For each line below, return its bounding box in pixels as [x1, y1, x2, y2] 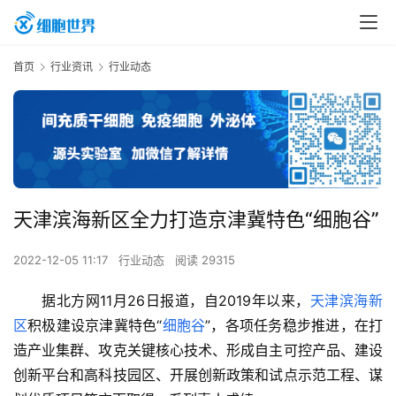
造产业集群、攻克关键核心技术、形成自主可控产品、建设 [13, 341, 383, 360]
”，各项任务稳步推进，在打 [205, 316, 384, 335]
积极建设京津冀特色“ [27, 316, 163, 335]
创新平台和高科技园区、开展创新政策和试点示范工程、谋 [13, 366, 383, 385]
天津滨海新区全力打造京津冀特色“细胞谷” [13, 208, 379, 232]
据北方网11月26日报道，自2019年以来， [42, 292, 310, 310]
